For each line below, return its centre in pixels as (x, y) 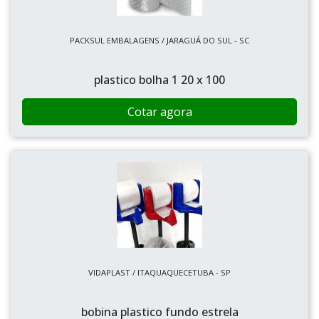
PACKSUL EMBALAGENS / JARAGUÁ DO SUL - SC (159, 40)
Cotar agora (159, 112)
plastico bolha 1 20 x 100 (159, 80)
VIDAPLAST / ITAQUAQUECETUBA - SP (159, 272)
